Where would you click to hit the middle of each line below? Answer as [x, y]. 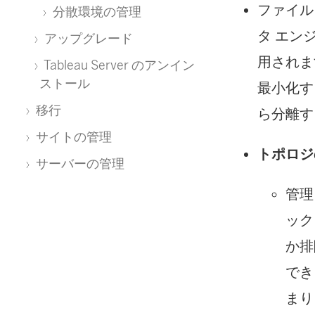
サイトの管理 [72, 137]
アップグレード [87, 38]
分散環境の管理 [96, 12]
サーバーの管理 [79, 163]
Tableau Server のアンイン [118, 65]
